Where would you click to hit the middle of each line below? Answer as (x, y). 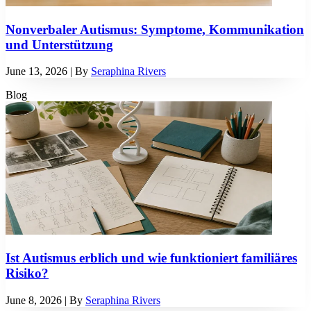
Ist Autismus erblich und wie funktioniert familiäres (151, 258)
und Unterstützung (59, 44)
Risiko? (27, 274)
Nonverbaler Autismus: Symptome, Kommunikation (155, 29)
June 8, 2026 (34, 300)
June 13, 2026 (36, 72)
